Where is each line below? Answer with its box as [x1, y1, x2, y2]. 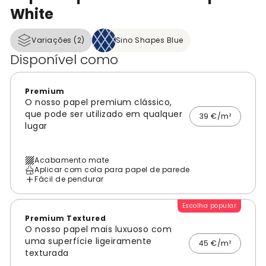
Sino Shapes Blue [115, 35, 183, 46]
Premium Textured [25, 213, 106, 224]
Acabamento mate [34, 155, 109, 166]
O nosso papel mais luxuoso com [25, 223, 172, 236]
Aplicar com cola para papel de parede [34, 164, 190, 175]
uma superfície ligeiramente [25, 235, 152, 248]
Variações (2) [31, 35, 85, 46]
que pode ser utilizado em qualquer [25, 108, 182, 121]
